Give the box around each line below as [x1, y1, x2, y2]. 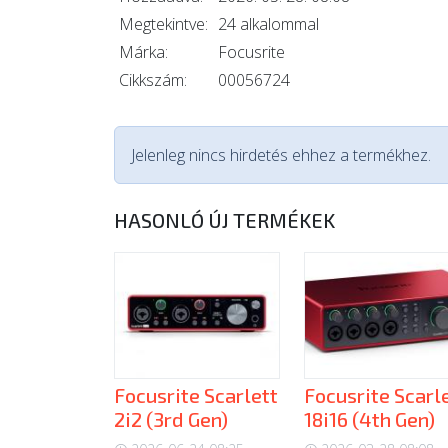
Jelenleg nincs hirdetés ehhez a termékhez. [131, 144, 431, 166]
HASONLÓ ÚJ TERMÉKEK [114, 208, 335, 232]
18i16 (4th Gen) [304, 406, 435, 431]
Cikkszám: [119, 69, 187, 91]
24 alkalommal [218, 13, 319, 35]
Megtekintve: [119, 13, 208, 35]
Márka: [119, 41, 168, 63]
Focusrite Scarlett [114, 382, 278, 407]
